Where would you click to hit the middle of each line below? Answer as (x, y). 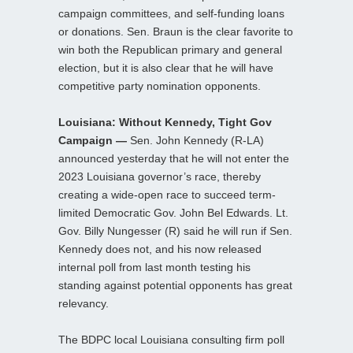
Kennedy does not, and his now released (160, 249)
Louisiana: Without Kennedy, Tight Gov (165, 122)
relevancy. (84, 303)
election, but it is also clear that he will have (166, 67)
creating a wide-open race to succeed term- (167, 194)
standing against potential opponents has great (175, 285)
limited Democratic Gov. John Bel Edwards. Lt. (173, 212)
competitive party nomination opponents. (160, 85)
